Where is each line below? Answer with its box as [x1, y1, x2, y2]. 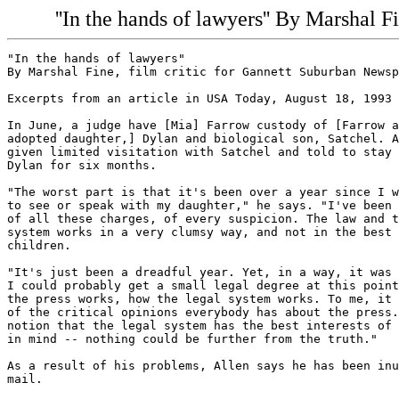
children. [7, 239, 71, 252]
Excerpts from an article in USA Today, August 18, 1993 [7, 92, 392, 105]
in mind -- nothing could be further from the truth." [7, 332, 378, 346]
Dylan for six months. [7, 159, 157, 172]
